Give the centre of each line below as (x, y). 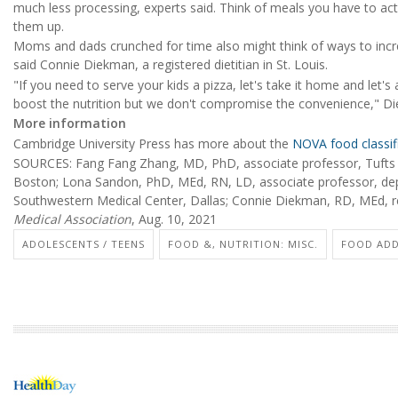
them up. (39, 27)
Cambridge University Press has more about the (153, 143)
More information (70, 123)
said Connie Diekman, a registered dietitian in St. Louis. (171, 65)
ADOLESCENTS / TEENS (84, 244)
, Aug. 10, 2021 (174, 219)
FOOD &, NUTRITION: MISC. (243, 244)
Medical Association (72, 219)
